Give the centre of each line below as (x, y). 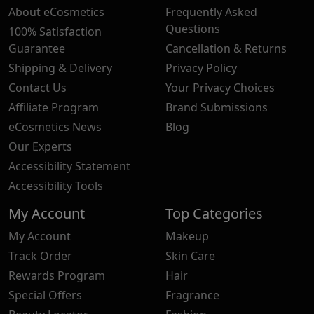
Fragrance (192, 295)
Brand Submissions (217, 107)
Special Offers (45, 295)
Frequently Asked (211, 12)
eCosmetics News (55, 127)
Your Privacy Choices (220, 87)
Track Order (40, 255)
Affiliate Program (54, 107)
